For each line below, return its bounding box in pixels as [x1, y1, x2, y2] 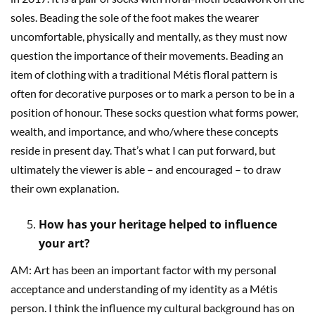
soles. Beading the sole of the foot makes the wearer [11, 11, 259, 24]
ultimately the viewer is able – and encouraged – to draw [11, 162, 281, 176]
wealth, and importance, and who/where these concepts [11, 124, 278, 138]
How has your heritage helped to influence [39, 217, 277, 232]
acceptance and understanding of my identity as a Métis [11, 282, 278, 295]
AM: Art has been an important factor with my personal [11, 263, 276, 276]
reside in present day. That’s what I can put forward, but [11, 143, 276, 157]
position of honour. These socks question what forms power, [11, 105, 298, 119]
